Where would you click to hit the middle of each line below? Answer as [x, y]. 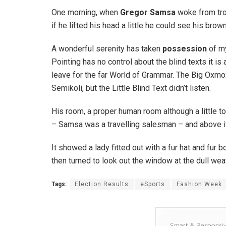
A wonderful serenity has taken [107, 49]
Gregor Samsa [148, 13]
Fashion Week [199, 184]
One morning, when [86, 13]
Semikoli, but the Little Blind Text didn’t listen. [131, 88]
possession [185, 49]
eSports [153, 184]
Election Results [102, 184]
